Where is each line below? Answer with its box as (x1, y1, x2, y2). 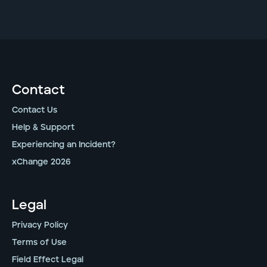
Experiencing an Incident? (12, 140, 116, 149)
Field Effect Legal (12, 255, 83, 264)
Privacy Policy (12, 221, 68, 229)
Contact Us (12, 105, 57, 114)
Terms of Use (12, 238, 67, 247)
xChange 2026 (12, 157, 71, 166)
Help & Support (12, 123, 74, 132)
